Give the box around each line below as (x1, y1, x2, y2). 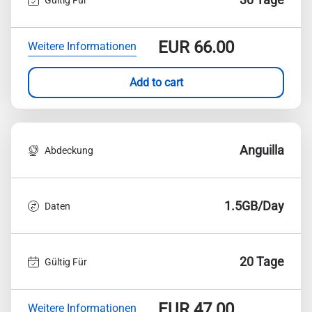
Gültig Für (45, 256, 87, 267)
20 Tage (240, 254, 284, 269)
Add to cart (129, 75, 183, 89)
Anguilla (240, 143, 284, 157)
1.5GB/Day (224, 198, 284, 213)
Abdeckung (45, 144, 93, 156)
